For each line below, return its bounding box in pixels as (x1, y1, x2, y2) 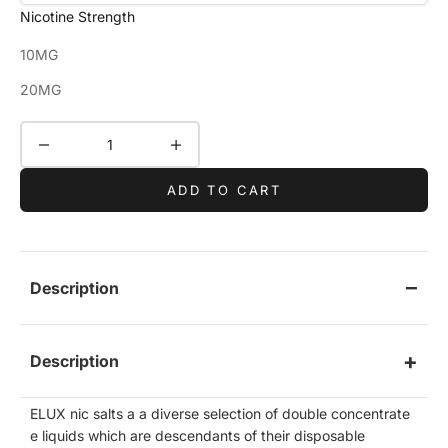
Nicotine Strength (20, 8, 135, 26)
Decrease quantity (21, 125, 141, 143)
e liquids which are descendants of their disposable (30, 427, 365, 445)
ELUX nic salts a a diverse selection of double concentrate (30, 405, 410, 423)
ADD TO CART (167, 181, 281, 198)
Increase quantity (153, 125, 268, 143)
